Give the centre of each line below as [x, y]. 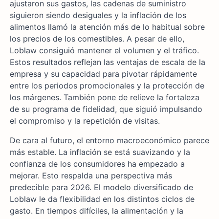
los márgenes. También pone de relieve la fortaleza [105, 97]
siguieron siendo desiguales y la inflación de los [98, 15]
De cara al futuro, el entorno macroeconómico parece [109, 140]
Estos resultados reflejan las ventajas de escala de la [108, 62]
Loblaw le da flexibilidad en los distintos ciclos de [102, 199]
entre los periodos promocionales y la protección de [107, 85]
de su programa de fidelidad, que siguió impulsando [106, 109]
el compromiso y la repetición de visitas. [85, 120]
